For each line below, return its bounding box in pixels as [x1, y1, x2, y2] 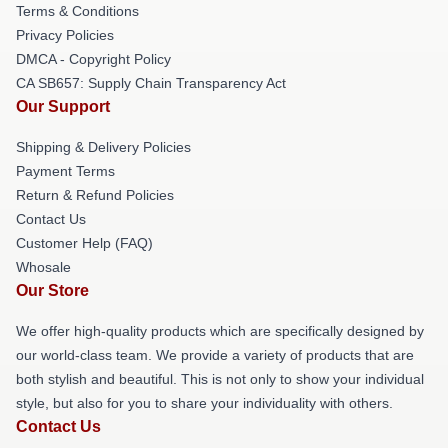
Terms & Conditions [16, 3, 139, 19]
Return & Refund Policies [16, 187, 174, 203]
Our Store [16, 282, 89, 299]
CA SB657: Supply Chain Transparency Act [16, 75, 286, 91]
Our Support [16, 98, 110, 115]
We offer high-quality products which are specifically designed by [16, 323, 424, 339]
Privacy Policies [16, 27, 114, 43]
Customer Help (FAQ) [16, 235, 153, 251]
